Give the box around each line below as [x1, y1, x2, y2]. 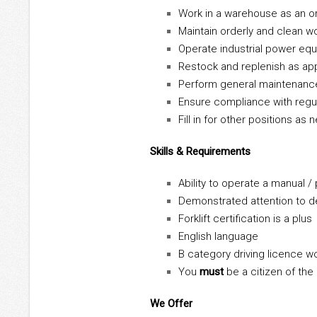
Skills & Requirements [150, 145, 250, 158]
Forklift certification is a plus [178, 212, 312, 226]
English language [178, 230, 258, 243]
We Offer [150, 297, 192, 311]
